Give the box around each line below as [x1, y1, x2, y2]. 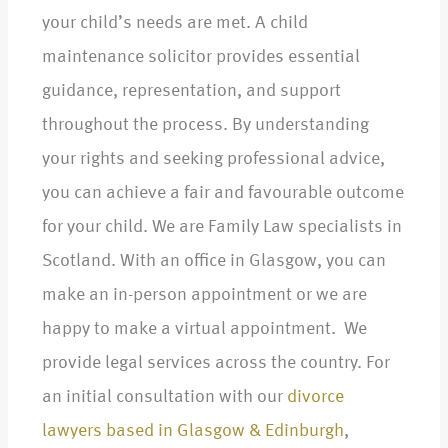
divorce [287, 388, 344, 407]
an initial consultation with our [42, 388, 287, 407]
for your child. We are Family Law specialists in [42, 218, 402, 237]
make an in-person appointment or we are [42, 286, 367, 305]
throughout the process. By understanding [42, 116, 369, 135]
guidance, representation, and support [42, 82, 341, 101]
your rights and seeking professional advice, [42, 150, 385, 169]
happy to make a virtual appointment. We [42, 320, 367, 339]
